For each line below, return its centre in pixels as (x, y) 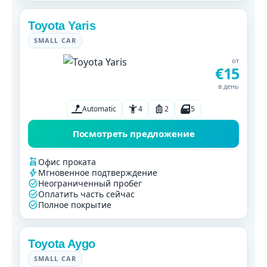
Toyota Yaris (62, 25)
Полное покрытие (75, 204)
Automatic (99, 108)
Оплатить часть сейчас (86, 194)
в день (229, 86)
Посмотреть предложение (133, 133)
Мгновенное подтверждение (98, 172)
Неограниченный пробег (90, 183)
